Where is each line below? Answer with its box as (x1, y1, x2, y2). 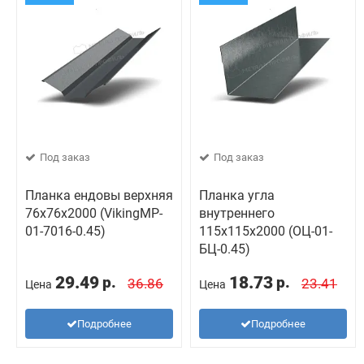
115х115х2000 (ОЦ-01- (199, 223, 332, 239)
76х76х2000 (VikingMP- (25, 206, 162, 221)
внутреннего (199, 206, 275, 221)
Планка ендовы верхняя (25, 188, 173, 203)
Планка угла (199, 188, 275, 203)
